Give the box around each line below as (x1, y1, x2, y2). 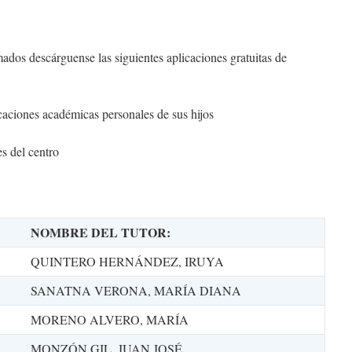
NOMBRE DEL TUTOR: (31, 223, 170, 241)
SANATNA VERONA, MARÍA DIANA (31, 282, 241, 299)
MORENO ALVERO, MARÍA (31, 311, 189, 328)
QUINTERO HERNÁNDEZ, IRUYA (31, 253, 224, 269)
